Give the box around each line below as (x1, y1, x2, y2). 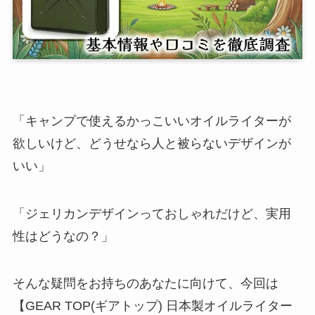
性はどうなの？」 (12, 229, 114, 243)
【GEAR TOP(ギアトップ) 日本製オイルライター (12, 299, 292, 314)
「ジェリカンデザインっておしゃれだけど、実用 (12, 206, 291, 221)
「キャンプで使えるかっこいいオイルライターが (12, 113, 291, 128)
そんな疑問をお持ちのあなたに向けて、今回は (12, 276, 278, 291)
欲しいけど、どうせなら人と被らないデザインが (12, 136, 291, 150)
